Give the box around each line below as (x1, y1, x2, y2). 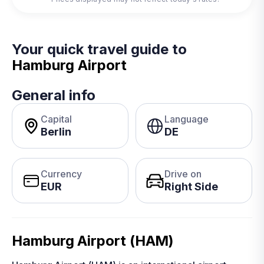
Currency (41, 168, 82, 180)
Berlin (41, 126, 71, 138)
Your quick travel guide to (12, 41, 187, 58)
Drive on (164, 168, 202, 180)
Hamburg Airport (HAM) (12, 232, 174, 249)
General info (12, 87, 95, 104)
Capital (41, 113, 72, 125)
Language (164, 113, 209, 125)
